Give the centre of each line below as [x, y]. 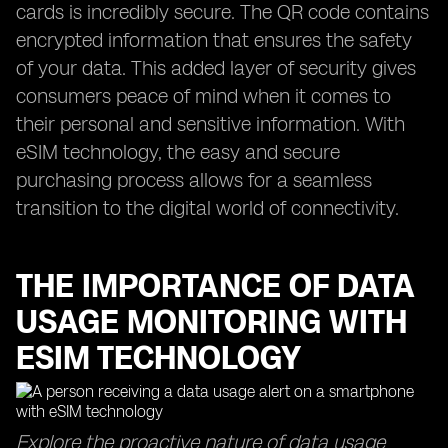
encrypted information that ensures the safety [214, 40]
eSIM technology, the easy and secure [178, 152]
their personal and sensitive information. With [210, 124]
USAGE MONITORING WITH [211, 322]
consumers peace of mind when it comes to [203, 96]
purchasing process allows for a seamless [194, 180]
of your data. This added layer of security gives [216, 68]
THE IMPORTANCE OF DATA [215, 286]
